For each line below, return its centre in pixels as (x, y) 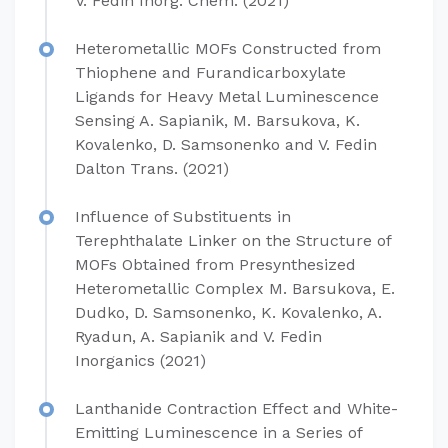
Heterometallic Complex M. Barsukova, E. (235, 288)
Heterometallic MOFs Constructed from (228, 48)
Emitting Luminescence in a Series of (218, 432)
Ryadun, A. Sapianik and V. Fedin (198, 336)
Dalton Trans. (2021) (152, 168)
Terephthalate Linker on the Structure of (233, 240)
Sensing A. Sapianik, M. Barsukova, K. (217, 120)
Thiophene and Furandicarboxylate (210, 72)
